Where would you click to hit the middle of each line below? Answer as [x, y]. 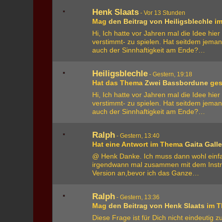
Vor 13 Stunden [165, 13]
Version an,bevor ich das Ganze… [146, 173]
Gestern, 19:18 [173, 74]
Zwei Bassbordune [177, 83]
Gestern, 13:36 [140, 197]
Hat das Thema [119, 83]
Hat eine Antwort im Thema [139, 144]
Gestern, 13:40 [140, 136]
